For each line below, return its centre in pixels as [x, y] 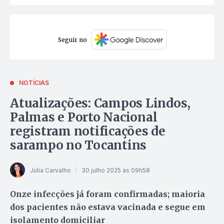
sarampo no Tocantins [78, 145]
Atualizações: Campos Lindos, [100, 103]
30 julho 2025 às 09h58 [116, 170]
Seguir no [72, 39]
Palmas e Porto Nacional [84, 117]
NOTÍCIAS [34, 83]
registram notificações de [88, 131]
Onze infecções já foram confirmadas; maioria [107, 194]
